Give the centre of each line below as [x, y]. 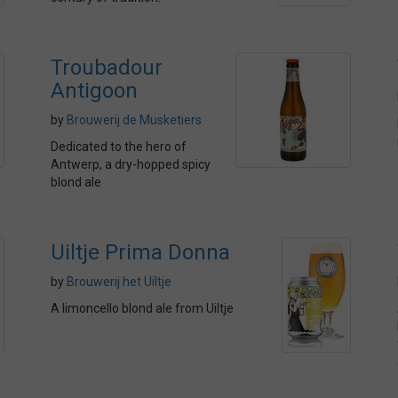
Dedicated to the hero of [119, 147]
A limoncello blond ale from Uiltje [142, 308]
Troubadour [107, 68]
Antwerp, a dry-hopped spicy [131, 164]
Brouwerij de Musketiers [134, 120]
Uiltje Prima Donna [140, 252]
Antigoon [94, 91]
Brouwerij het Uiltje [119, 282]
